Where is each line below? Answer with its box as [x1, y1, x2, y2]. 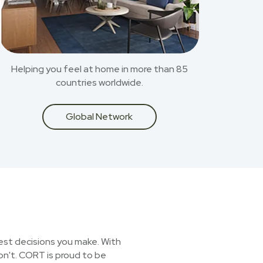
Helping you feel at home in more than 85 [11, 63, 188, 75]
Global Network [66, 110, 133, 123]
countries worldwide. [55, 76, 143, 89]
